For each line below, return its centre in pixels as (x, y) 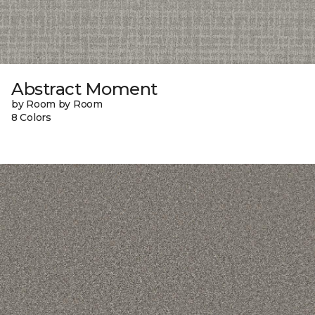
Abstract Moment (84, 89)
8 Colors (31, 117)
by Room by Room (57, 104)
